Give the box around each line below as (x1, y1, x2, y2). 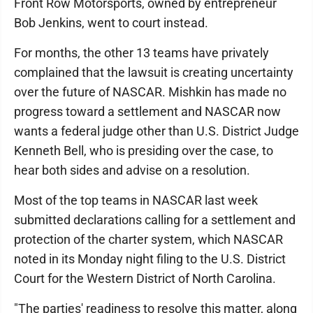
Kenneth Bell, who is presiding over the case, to (14, 143, 273, 158)
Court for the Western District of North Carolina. (14, 271, 276, 286)
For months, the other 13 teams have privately (14, 45, 269, 60)
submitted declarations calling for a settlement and (14, 212, 296, 227)
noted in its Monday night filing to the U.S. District (14, 252, 286, 266)
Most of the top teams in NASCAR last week (14, 193, 258, 208)
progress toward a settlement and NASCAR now (14, 104, 281, 119)
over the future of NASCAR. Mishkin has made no (14, 85, 286, 99)
